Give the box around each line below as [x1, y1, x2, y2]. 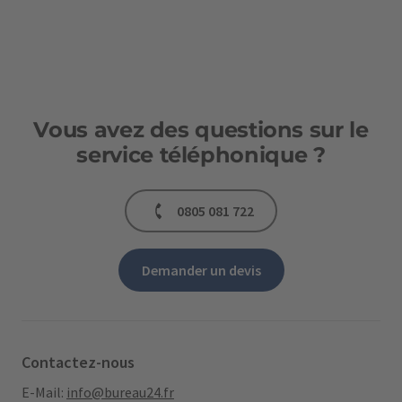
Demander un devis [141, 261, 261, 279]
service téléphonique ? [76, 142, 326, 168]
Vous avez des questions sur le [33, 117, 369, 143]
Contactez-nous [22, 352, 135, 372]
